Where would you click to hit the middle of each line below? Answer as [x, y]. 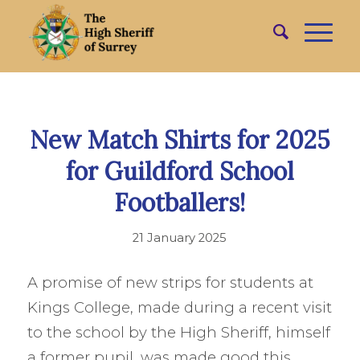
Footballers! [180, 202]
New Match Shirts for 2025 [180, 140]
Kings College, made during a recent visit [179, 307]
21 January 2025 [180, 238]
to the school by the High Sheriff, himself [178, 332]
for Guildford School [180, 171]
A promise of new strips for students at [170, 282]
